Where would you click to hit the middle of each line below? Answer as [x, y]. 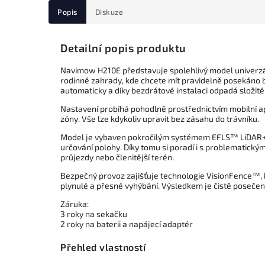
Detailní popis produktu [123, 48]
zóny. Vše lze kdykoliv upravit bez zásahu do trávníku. [160, 119]
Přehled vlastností [103, 247]
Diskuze [109, 12]
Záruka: [75, 204]
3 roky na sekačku [94, 214]
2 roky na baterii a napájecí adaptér [127, 224]
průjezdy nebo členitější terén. [117, 157]
